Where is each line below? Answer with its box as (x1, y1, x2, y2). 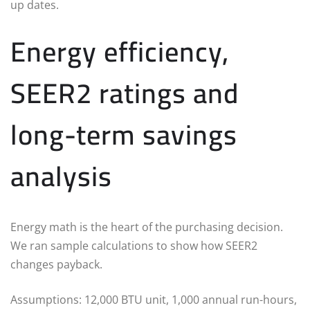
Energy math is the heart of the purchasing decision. (10, 219, 283, 235)
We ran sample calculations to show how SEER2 (10, 237, 257, 253)
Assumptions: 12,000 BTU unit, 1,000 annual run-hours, (10, 291, 297, 307)
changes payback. (10, 256, 102, 272)
